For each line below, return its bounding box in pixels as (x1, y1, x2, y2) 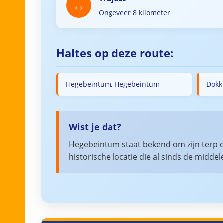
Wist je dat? (69, 121, 121, 133)
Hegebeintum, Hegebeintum (66, 79, 160, 89)
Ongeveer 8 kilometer (99, 8, 170, 17)
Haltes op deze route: (56, 45, 173, 60)
